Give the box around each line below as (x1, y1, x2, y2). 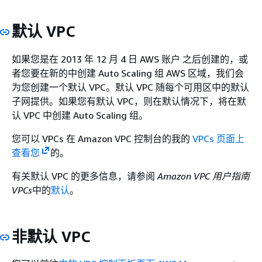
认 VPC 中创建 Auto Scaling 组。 (12, 109, 148, 121)
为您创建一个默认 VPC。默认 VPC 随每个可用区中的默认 (12, 81, 249, 93)
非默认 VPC (12, 227, 90, 246)
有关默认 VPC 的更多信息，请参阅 (12, 170, 157, 182)
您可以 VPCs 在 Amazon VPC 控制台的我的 (12, 132, 190, 144)
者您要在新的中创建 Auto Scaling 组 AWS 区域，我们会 (12, 67, 244, 79)
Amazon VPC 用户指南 (157, 170, 250, 182)
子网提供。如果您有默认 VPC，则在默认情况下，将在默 (12, 95, 246, 107)
